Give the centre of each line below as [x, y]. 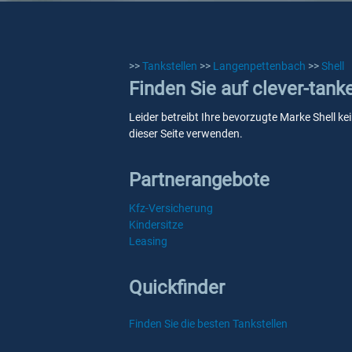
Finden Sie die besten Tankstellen [208, 324]
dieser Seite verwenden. [186, 134]
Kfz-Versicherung [171, 208]
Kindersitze [156, 225]
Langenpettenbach [259, 66]
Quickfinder [177, 288]
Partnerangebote [199, 180]
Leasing [148, 241]
